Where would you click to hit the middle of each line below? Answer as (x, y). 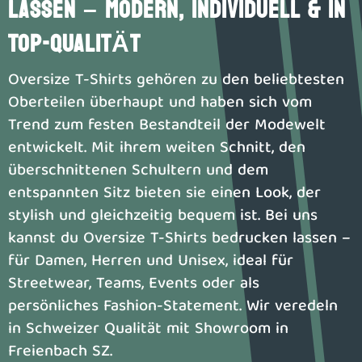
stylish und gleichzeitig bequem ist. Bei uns (163, 216)
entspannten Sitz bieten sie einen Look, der (164, 194)
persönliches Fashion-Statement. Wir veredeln (173, 307)
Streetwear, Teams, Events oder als (134, 284)
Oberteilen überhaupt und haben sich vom (160, 103)
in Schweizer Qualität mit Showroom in (148, 329)
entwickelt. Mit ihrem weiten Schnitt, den (157, 148)
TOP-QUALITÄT (74, 44)
